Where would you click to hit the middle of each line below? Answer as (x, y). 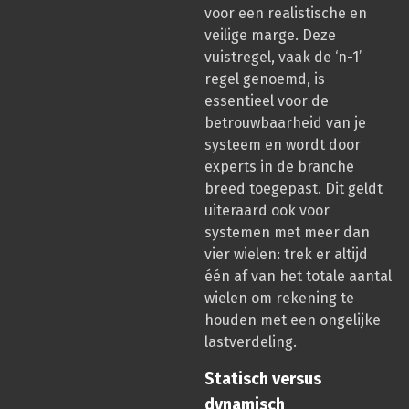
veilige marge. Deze (270, 35)
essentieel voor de (267, 100)
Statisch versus (263, 379)
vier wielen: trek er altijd (286, 254)
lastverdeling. (251, 341)
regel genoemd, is (265, 79)
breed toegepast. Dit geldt (294, 188)
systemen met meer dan (287, 232)
